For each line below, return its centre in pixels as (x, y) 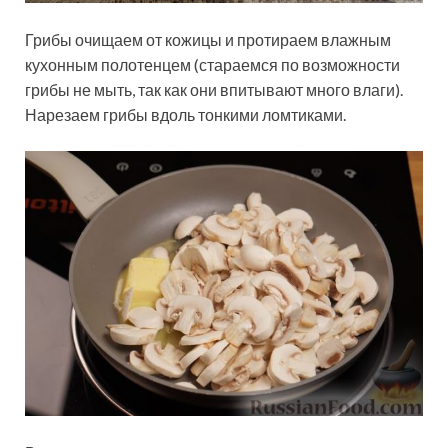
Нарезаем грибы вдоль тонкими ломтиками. (185, 114)
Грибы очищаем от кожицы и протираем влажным (208, 39)
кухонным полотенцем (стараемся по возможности (212, 64)
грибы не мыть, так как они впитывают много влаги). (214, 89)
